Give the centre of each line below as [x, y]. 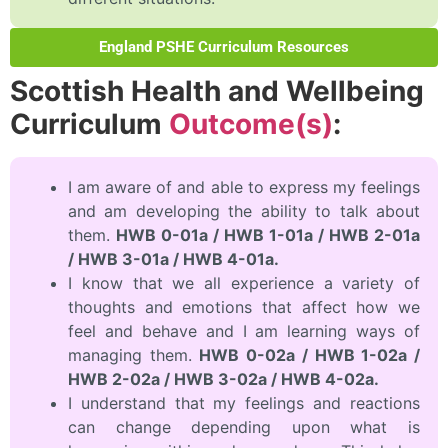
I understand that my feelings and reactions [244, 402]
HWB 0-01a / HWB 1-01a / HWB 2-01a [268, 234]
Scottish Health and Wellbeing [217, 90]
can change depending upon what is [244, 426]
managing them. [134, 354]
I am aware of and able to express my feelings [244, 186]
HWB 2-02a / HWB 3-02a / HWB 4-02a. [223, 378]
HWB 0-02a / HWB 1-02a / [310, 354]
